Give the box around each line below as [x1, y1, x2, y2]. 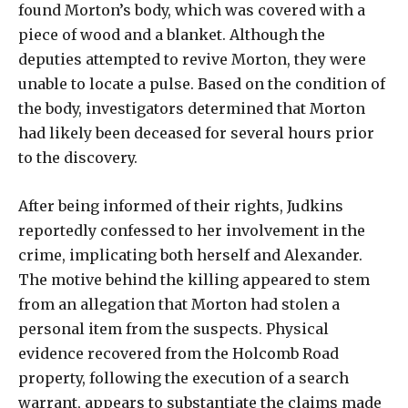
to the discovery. [18, 148, 138, 167]
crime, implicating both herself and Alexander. [18, 245, 362, 264]
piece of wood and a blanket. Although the [18, 25, 325, 44]
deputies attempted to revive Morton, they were [18, 49, 366, 68]
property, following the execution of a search [18, 368, 349, 387]
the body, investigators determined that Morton [18, 98, 365, 117]
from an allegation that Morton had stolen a [18, 294, 340, 313]
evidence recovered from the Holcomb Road [18, 343, 339, 362]
